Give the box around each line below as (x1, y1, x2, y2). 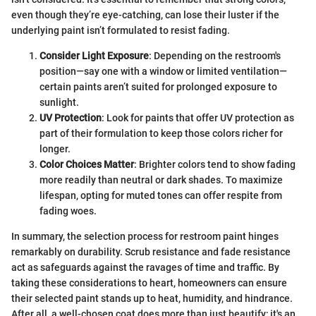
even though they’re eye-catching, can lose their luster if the (11, 9, 279, 20)
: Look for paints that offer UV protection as (102, 112, 294, 123)
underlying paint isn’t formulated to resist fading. (11, 25, 230, 36)
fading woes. (39, 205, 97, 217)
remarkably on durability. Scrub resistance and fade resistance (11, 246, 291, 257)
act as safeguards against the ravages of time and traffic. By (11, 262, 279, 273)
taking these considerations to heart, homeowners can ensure (11, 277, 287, 288)
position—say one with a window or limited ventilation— (39, 66, 287, 77)
